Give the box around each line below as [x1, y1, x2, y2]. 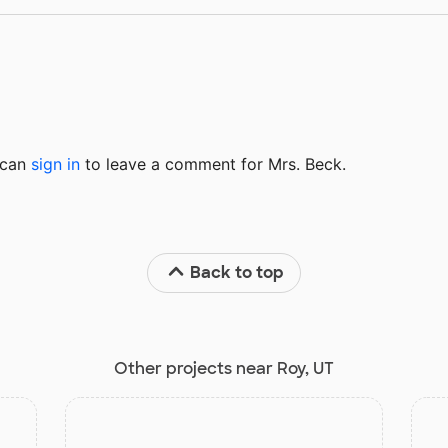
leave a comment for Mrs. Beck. [101, 153, 346, 174]
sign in [31, 153, 80, 174]
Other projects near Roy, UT [114, 357, 334, 379]
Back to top [190, 261, 285, 283]
